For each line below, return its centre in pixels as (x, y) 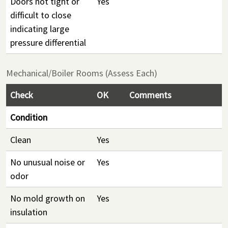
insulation (29, 212)
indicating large (40, 29)
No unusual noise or (48, 162)
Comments (150, 95)
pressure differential (48, 42)
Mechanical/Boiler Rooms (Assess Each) (82, 73)
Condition (29, 117)
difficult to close (41, 15)
